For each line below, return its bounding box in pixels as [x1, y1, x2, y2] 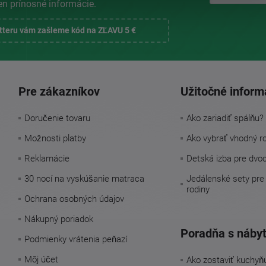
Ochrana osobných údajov [24, 193, 124, 204]
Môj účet [24, 254, 58, 265]
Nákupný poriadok [24, 213, 93, 224]
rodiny [186, 183, 210, 195]
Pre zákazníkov [18, 84, 100, 99]
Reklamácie [24, 153, 69, 164]
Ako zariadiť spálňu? [186, 112, 264, 123]
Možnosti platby [24, 132, 86, 144]
